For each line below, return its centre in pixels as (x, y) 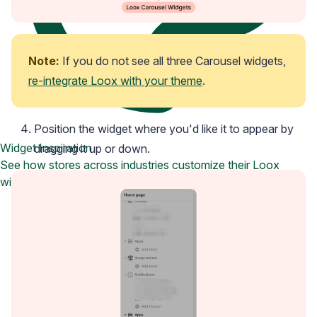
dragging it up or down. (92, 149)
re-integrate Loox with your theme (115, 81)
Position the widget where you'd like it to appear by (164, 129)
